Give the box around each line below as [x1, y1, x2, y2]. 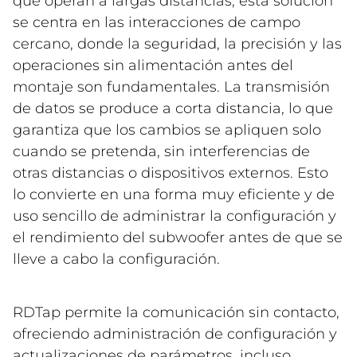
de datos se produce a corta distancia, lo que [13, 99, 333, 117]
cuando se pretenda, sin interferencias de [13, 142, 310, 160]
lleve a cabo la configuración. [13, 249, 220, 268]
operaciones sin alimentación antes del [13, 56, 293, 74]
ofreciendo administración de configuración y [13, 324, 337, 343]
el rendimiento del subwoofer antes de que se [13, 228, 343, 246]
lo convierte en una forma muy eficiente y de [13, 185, 335, 203]
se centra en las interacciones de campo [13, 13, 300, 31]
